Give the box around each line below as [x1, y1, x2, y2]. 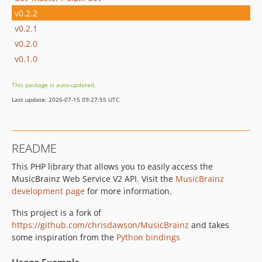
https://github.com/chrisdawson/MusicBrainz [12, 219, 189, 230]
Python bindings [116, 232, 180, 243]
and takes [189, 219, 229, 230]
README [12, 140, 57, 156]
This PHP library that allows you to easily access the [12, 161, 213, 172]
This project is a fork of [12, 207, 101, 218]
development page [12, 185, 85, 196]
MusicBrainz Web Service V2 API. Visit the [12, 173, 175, 184]
